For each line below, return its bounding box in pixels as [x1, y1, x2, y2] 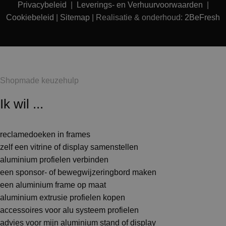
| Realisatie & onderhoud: [90, 13, 185, 22]
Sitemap [60, 13, 90, 22]
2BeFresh [185, 13, 220, 22]
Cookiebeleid [6, 13, 54, 22]
